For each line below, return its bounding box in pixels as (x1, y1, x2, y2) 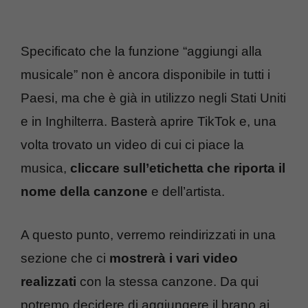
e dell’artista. (148, 184, 225, 199)
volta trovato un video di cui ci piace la (21, 137, 244, 153)
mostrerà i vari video (109, 250, 238, 265)
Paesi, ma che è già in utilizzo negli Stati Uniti (21, 91, 286, 106)
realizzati (21, 274, 76, 289)
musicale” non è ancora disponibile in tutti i (21, 67, 270, 82)
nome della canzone (21, 184, 148, 199)
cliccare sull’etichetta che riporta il (70, 161, 285, 176)
